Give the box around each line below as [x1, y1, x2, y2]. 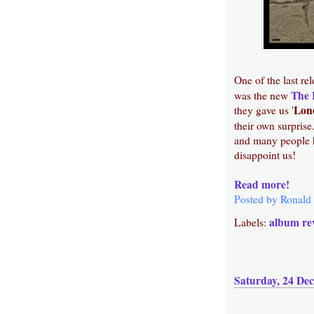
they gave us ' [234, 103, 294, 118]
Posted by [234, 192, 280, 207]
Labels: [234, 215, 269, 230]
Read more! [234, 177, 289, 193]
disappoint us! [234, 148, 296, 163]
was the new [234, 88, 291, 103]
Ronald [280, 192, 311, 207]
